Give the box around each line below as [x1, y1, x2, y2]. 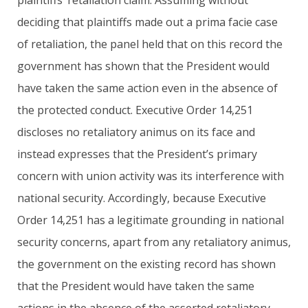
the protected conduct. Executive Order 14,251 [17, 102, 253, 118]
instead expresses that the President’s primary [17, 146, 257, 162]
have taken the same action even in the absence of [17, 80, 278, 96]
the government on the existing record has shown [17, 256, 276, 272]
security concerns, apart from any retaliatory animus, [17, 234, 291, 250]
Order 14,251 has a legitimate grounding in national [17, 212, 284, 228]
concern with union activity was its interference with [17, 168, 284, 184]
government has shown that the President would [17, 58, 269, 74]
